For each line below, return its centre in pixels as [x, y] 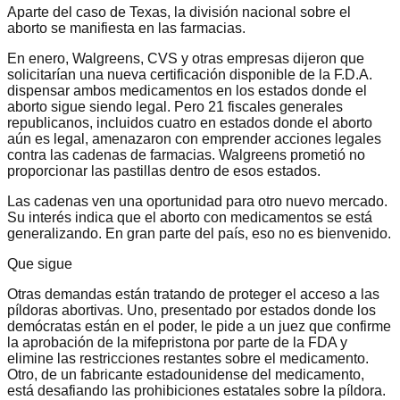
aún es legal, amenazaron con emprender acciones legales [194, 138]
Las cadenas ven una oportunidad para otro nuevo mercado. [197, 201]
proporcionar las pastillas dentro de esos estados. [164, 171]
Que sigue [40, 263]
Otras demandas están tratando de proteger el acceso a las [193, 294]
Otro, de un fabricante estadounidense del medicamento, [186, 374]
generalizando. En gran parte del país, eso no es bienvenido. [199, 233]
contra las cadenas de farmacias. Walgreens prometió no [186, 154]
